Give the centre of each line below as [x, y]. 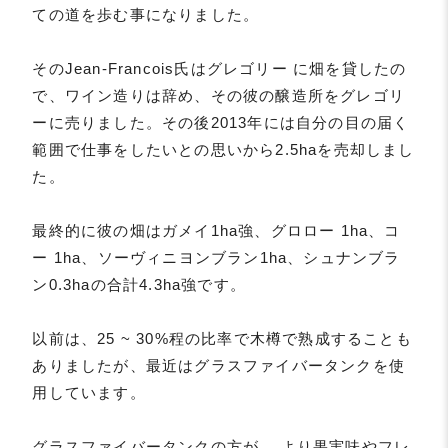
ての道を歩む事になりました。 [146, 15]
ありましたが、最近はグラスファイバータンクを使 [219, 366]
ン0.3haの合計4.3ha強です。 [139, 285]
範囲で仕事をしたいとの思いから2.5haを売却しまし [223, 150]
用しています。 [89, 393]
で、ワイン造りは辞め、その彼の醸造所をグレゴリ [219, 96]
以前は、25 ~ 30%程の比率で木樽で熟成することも [222, 339]
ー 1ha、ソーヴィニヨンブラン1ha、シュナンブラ [216, 258]
